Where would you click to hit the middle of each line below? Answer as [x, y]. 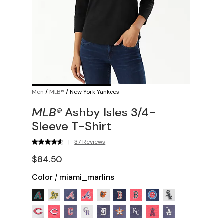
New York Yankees [95, 91]
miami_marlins [87, 177]
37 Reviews [90, 141]
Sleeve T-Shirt [71, 126]
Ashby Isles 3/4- [109, 112]
